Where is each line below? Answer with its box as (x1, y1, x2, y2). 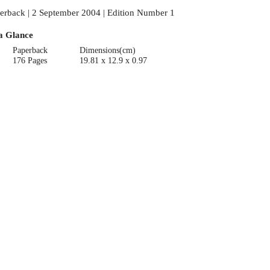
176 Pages (13, 55, 48, 65)
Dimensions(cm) (79, 45, 136, 55)
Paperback (13, 45, 48, 55)
